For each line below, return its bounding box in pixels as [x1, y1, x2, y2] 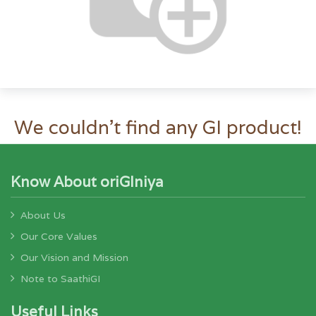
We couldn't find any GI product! [14, 114, 302, 140]
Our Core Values [20, 230, 97, 243]
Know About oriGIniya [11, 172, 164, 191]
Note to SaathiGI [20, 272, 100, 285]
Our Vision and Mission [20, 251, 128, 264]
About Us [20, 209, 66, 221]
